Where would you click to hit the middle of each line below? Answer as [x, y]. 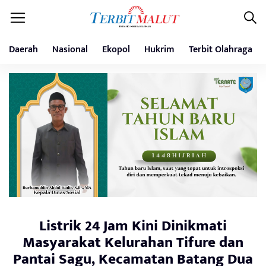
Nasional [70, 50]
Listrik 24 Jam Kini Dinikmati [133, 226]
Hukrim [159, 50]
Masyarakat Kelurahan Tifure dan [133, 243]
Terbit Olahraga [221, 50]
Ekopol [116, 50]
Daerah [23, 50]
